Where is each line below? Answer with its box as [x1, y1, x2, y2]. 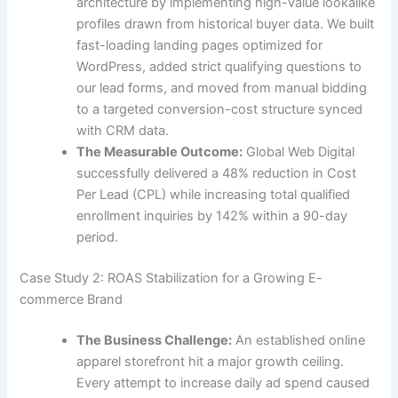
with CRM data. [76, 123, 170, 139]
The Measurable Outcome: [76, 144, 243, 161]
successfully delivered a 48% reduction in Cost [76, 165, 357, 182]
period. [76, 229, 119, 246]
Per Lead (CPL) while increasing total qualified [76, 187, 351, 203]
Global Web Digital [243, 144, 355, 161]
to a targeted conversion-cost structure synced [76, 101, 363, 118]
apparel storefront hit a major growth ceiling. [76, 354, 345, 370]
